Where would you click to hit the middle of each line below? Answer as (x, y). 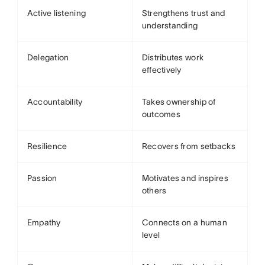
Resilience (47, 146)
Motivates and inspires (185, 178)
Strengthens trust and (183, 13)
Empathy (44, 222)
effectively (161, 70)
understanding (170, 25)
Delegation (48, 57)
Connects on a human (184, 222)
